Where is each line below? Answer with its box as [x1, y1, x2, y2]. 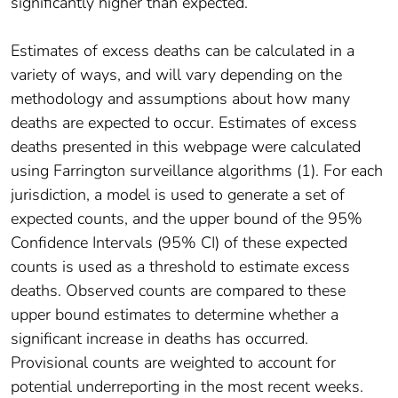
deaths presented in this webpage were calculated [11, 135, 361, 157]
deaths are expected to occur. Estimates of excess [11, 111, 357, 133]
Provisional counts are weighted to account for [11, 351, 336, 373]
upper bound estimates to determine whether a [11, 303, 338, 325]
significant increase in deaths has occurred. [11, 327, 308, 349]
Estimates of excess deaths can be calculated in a [11, 39, 354, 61]
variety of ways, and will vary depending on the [11, 63, 342, 85]
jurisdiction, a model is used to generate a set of [11, 183, 345, 205]
